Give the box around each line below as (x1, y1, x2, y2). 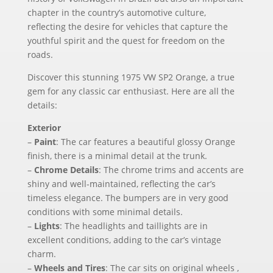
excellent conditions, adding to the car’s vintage (27, 234, 221, 246)
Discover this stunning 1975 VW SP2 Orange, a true (27, 71, 235, 83)
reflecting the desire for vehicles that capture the (27, 21, 228, 32)
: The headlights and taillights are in (59, 220, 208, 232)
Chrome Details (34, 164, 99, 175)
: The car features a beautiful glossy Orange (55, 136, 235, 147)
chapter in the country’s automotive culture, (27, 7, 206, 18)
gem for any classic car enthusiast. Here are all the (27, 85, 235, 97)
